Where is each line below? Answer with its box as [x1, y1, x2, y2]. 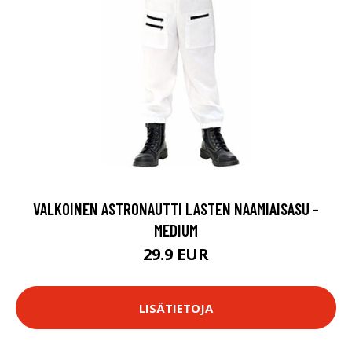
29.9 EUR [143, 244, 209, 265]
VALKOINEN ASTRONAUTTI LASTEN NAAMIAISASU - [33, 199, 319, 218]
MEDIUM [154, 220, 198, 240]
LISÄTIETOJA [139, 299, 213, 316]
